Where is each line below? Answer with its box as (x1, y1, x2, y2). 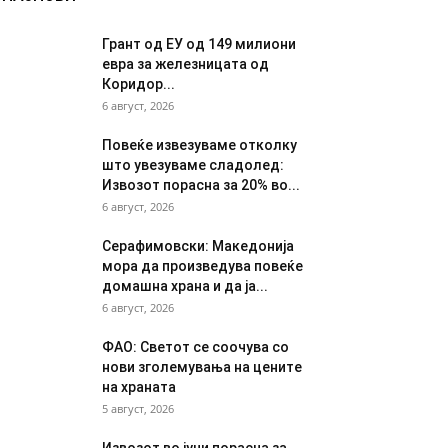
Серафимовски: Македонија (102, 238, 294, 255)
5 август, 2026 (102, 401, 174, 417)
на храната (102, 379, 176, 396)
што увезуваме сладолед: (102, 157, 284, 174)
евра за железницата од (102, 56, 269, 73)
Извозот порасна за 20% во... (102, 177, 300, 194)
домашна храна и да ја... (102, 278, 268, 295)
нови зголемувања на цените (102, 359, 302, 376)
